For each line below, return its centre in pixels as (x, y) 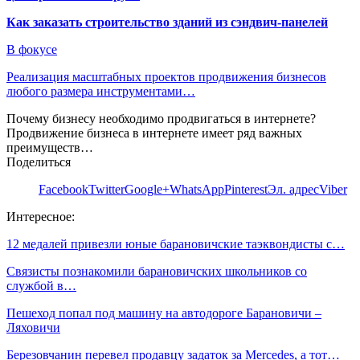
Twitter (106, 189)
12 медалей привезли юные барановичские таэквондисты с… (176, 243)
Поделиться (39, 162)
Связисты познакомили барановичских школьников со (157, 271)
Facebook (63, 189)
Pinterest (246, 189)
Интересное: (41, 216)
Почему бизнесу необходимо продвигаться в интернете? (161, 118)
